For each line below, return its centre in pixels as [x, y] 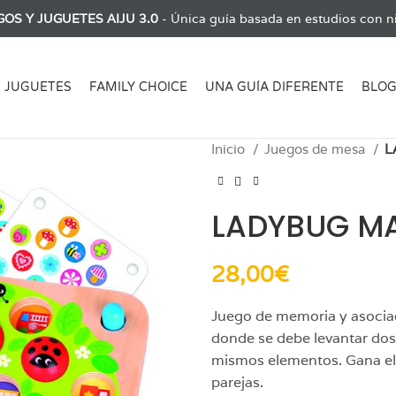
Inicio [230, 149]
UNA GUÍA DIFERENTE [274, 87]
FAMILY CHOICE [138, 87]
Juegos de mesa [316, 149]
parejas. [237, 382]
